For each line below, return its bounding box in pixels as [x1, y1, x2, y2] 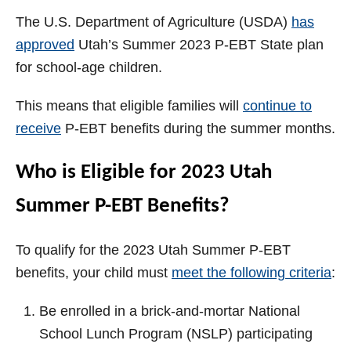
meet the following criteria [172, 265, 331, 281]
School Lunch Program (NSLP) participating [39, 326, 313, 342]
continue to [243, 98, 312, 114]
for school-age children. [16, 60, 162, 76]
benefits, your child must [16, 265, 172, 281]
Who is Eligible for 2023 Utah [16, 162, 272, 184]
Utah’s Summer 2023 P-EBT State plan [74, 37, 324, 53]
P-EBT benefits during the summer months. [61, 121, 335, 137]
